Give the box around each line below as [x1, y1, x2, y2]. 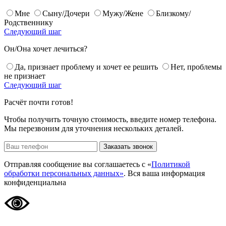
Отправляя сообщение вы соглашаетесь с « [4, 160, 151, 169]
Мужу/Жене [102, 9, 143, 18]
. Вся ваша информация [124, 169, 205, 178]
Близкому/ [156, 9, 191, 18]
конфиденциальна [4, 178, 66, 187]
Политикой [151, 160, 190, 169]
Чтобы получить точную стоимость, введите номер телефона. [4, 115, 216, 124]
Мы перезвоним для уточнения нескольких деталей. [4, 124, 184, 133]
